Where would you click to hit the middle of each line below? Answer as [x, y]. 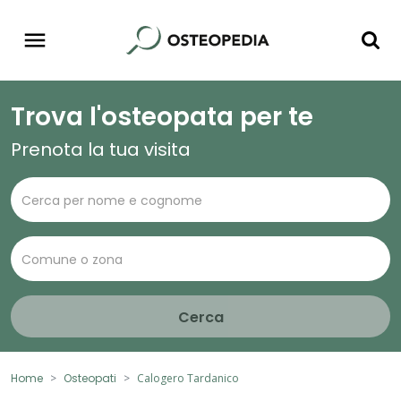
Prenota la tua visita [101, 150]
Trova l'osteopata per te [162, 117]
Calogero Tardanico [188, 379]
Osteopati [90, 379]
